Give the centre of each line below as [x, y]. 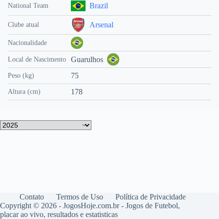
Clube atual [23, 25]
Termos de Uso [80, 197]
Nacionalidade [27, 43]
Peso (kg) [21, 76]
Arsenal [101, 25]
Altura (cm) [24, 92]
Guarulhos [87, 59]
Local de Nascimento [37, 59]
